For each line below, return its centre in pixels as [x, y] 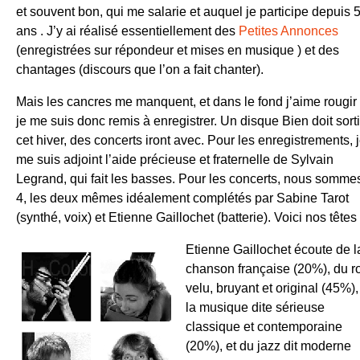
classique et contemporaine [264, 326]
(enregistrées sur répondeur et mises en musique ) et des [178, 50]
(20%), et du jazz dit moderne [268, 346]
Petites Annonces [288, 31]
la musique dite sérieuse [255, 307]
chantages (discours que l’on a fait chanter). [140, 69]
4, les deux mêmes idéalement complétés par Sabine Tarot [182, 198]
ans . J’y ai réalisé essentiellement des [127, 31]
